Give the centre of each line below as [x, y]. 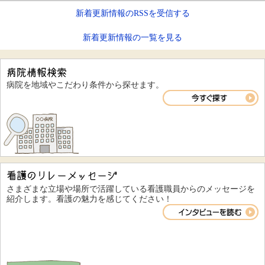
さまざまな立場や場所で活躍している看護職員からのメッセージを [131, 188]
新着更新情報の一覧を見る [132, 37]
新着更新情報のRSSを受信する [132, 13]
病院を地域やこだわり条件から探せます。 [85, 84]
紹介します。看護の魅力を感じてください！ [89, 198]
